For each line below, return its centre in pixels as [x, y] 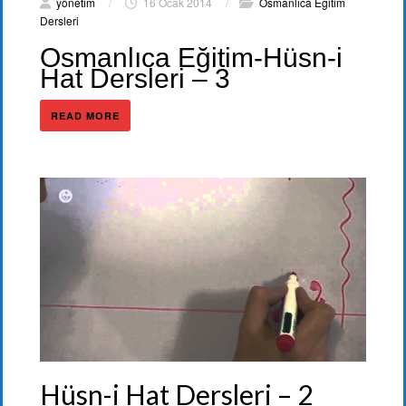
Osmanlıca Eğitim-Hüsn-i [191, 58]
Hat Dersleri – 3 [135, 79]
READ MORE [85, 116]
